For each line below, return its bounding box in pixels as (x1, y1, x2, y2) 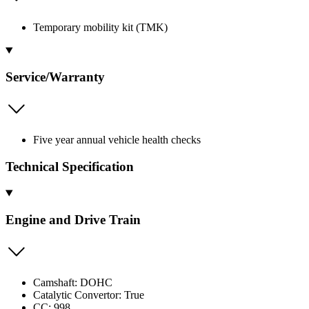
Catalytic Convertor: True (33, 288, 144, 301)
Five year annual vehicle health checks (33, 133, 201, 146)
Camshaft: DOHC (33, 276, 112, 288)
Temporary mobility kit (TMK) (33, 21, 168, 33)
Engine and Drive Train (6, 212, 141, 228)
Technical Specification (6, 159, 134, 174)
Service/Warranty (6, 70, 105, 85)
